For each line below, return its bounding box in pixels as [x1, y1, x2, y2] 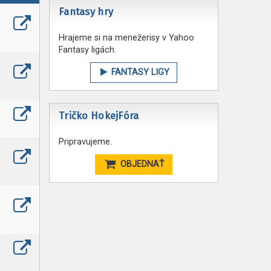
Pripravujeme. [59, 137, 112, 147]
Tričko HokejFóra [59, 110, 139, 122]
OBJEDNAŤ [117, 159, 165, 169]
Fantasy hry [59, 6, 114, 18]
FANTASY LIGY [109, 67, 170, 77]
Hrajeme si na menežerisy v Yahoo [59, 33, 194, 43]
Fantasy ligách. [59, 45, 116, 55]
